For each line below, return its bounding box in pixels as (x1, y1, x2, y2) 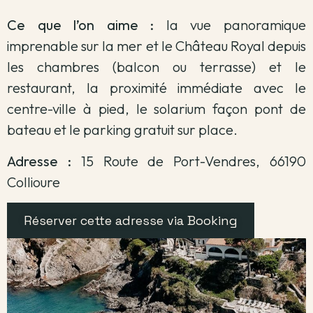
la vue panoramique (154, 16, 307, 34)
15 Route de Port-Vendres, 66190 (71, 152, 307, 170)
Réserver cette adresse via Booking (24, 212, 238, 228)
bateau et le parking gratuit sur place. (7, 121, 238, 139)
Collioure (7, 173, 60, 191)
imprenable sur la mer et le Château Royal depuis (7, 37, 306, 55)
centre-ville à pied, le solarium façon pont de (7, 100, 306, 118)
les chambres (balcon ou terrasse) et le (7, 58, 306, 76)
